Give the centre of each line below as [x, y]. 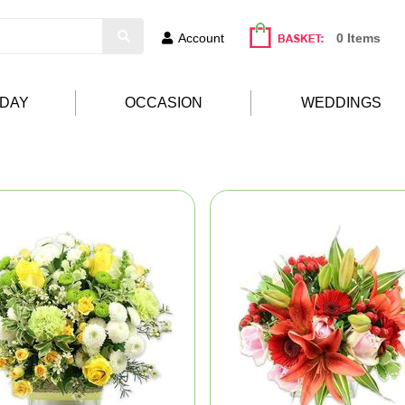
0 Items [358, 38]
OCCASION [163, 103]
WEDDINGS [341, 103]
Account [201, 38]
